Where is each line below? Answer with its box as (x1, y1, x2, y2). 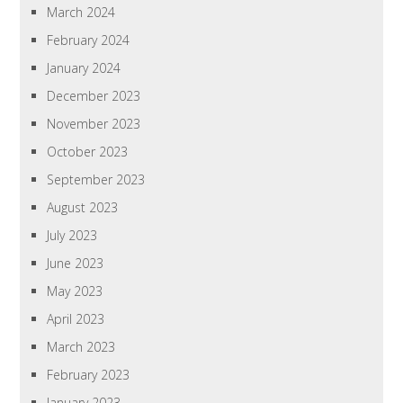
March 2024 (47, 4, 116, 22)
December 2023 (47, 87, 141, 105)
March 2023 (47, 338, 116, 356)
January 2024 (47, 59, 121, 77)
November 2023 (47, 115, 141, 133)
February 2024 (47, 31, 130, 49)
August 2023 (47, 199, 119, 217)
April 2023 (47, 310, 105, 328)
